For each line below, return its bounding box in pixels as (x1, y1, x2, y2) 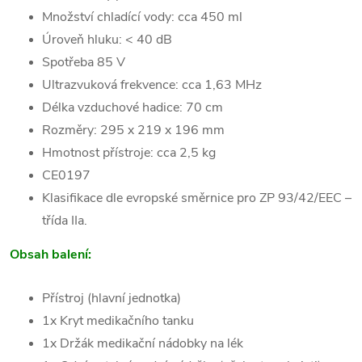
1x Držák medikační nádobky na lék (42, 335, 243, 352)
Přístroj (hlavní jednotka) (42, 289, 181, 307)
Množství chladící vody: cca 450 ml (42, 8, 242, 26)
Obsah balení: (10, 246, 91, 263)
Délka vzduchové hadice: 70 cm (42, 99, 223, 116)
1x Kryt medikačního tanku (42, 312, 194, 330)
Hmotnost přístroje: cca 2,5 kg (42, 144, 216, 162)
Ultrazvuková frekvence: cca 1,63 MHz (42, 76, 262, 94)
